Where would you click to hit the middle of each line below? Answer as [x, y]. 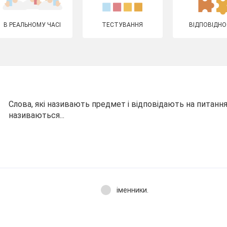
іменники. [132, 190]
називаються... [37, 115]
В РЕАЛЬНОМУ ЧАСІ [32, 25]
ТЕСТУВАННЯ [123, 25]
